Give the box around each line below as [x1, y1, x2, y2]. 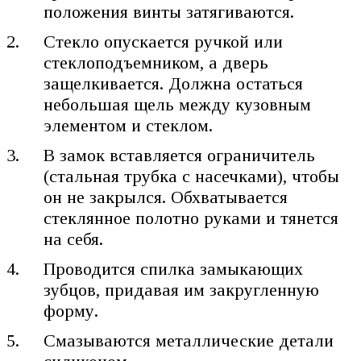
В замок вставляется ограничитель [44, 145, 316, 166]
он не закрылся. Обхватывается [44, 187, 288, 208]
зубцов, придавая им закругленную [44, 280, 320, 301]
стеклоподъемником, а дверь [44, 52, 269, 73]
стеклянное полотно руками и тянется [44, 208, 339, 229]
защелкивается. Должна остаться [44, 73, 304, 94]
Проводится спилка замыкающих [44, 259, 304, 280]
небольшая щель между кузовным [44, 94, 312, 115]
